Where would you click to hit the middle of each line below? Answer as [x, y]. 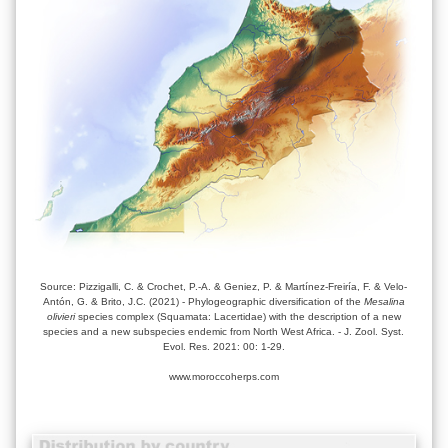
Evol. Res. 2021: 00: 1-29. [223, 346]
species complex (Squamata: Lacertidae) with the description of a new [237, 316]
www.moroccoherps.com [223, 376]
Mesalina [384, 301]
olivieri [60, 316]
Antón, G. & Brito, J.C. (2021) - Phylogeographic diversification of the [203, 301]
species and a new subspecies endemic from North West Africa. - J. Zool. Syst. [224, 331]
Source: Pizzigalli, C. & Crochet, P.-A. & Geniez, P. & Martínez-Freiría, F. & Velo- [224, 286]
